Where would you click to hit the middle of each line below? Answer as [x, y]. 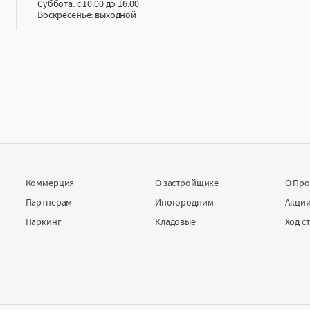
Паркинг [43, 222]
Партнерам [49, 202]
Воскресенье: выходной [87, 15]
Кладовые [175, 222]
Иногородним [184, 202]
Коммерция [50, 183]
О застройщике [187, 183]
